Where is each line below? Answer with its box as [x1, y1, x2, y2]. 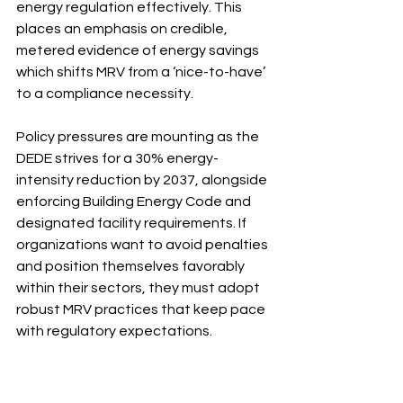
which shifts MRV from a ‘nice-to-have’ [16, 65, 268, 79]
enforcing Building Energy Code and [16, 194, 254, 209]
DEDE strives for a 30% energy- [16, 151, 219, 166]
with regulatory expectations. [16, 324, 212, 338]
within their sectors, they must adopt [16, 281, 263, 295]
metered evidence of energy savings [16, 43, 262, 58]
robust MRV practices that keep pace [16, 302, 268, 317]
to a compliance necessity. [16, 86, 193, 101]
